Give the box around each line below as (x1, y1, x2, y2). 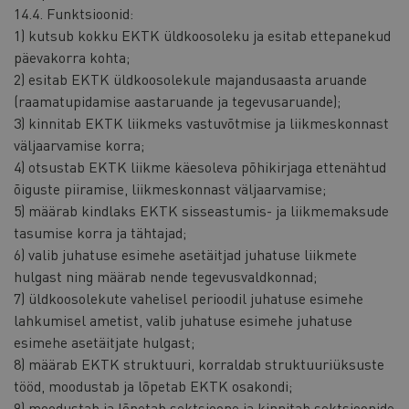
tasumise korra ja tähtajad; (14, 222, 186, 242)
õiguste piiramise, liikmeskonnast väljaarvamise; (14, 178, 326, 198)
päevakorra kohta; (14, 47, 130, 67)
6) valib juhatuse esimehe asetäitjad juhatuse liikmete (14, 244, 357, 264)
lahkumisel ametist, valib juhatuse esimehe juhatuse (14, 309, 352, 330)
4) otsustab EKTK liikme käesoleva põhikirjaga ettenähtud (14, 156, 386, 176)
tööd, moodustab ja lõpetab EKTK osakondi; (14, 375, 292, 395)
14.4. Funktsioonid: (14, 3, 133, 23)
